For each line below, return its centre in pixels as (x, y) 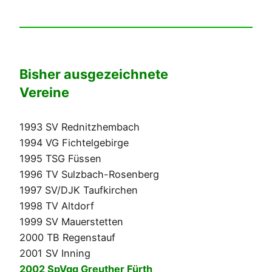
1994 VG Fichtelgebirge (74, 143)
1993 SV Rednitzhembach (80, 127)
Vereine (44, 93)
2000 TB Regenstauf (67, 238)
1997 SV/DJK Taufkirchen (79, 190)
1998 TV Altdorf (57, 206)
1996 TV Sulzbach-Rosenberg (89, 175)
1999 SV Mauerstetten (71, 222)
